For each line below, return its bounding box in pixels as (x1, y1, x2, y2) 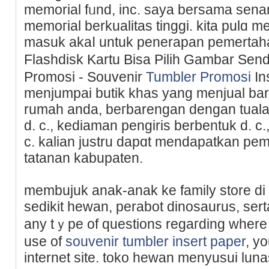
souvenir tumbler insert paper (65, 233, 246, 249)
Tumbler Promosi (146, 68, 251, 85)
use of (24, 233, 65, 249)
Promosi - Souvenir (24, 68, 146, 85)
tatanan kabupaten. (24, 150, 143, 166)
